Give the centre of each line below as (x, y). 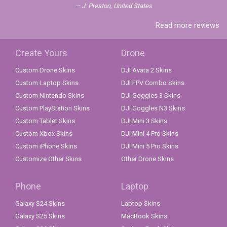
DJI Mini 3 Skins (144, 121)
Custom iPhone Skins (46, 146)
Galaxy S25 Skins (40, 216)
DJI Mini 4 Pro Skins (150, 134)
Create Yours (41, 53)
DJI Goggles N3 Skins (153, 108)
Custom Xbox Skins (44, 134)
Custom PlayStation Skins (52, 108)
